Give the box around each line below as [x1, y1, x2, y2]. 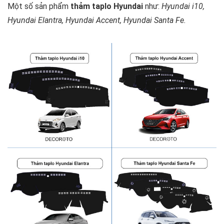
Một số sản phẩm [7, 1, 70, 11]
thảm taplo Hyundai [70, 1, 143, 11]
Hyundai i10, [161, 1, 204, 11]
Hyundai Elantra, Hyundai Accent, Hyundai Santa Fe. [7, 15, 186, 25]
